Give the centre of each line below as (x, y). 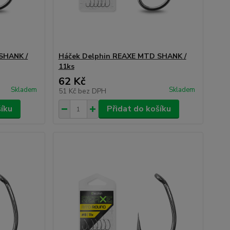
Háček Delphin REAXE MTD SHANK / (122, 56)
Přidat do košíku (139, 109)
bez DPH (92, 91)
